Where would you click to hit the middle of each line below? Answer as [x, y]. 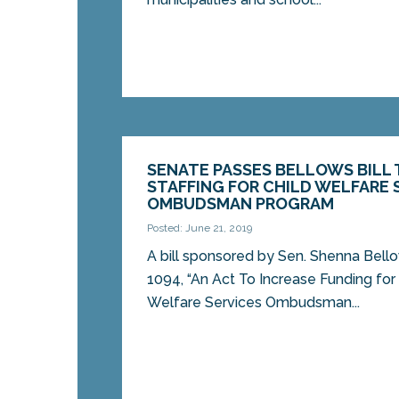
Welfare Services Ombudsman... [254, 303]
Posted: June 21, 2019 [200, 228]
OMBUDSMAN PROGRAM [241, 204]
